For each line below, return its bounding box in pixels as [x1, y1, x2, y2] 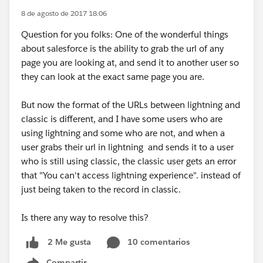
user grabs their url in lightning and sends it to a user [21, 141, 234, 153]
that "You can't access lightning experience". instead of [21, 170, 241, 181]
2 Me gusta [48, 237, 91, 248]
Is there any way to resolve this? [21, 212, 149, 223]
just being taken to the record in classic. [21, 184, 181, 195]
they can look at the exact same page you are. [21, 71, 209, 82]
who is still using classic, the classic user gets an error [21, 156, 236, 167]
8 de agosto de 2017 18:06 [21, 8, 107, 18]
